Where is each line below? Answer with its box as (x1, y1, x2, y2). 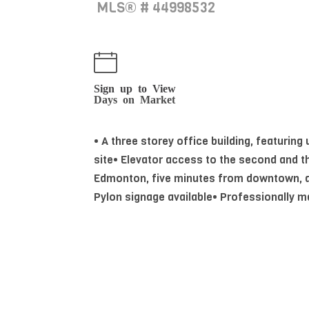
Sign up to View (94, 82, 176, 94)
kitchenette (94, 227, 152, 242)
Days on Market (94, 93, 175, 105)
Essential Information (94, 269, 249, 289)
